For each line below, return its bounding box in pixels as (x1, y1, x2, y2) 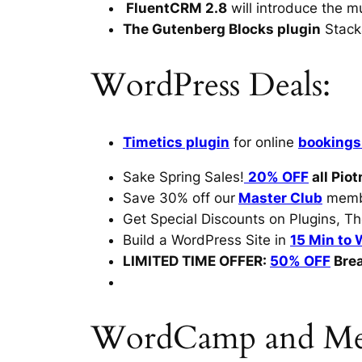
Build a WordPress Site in (123, 231, 290, 248)
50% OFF (270, 252, 330, 269)
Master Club (238, 189, 322, 206)
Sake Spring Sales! (123, 168, 244, 185)
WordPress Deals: (90, 62, 330, 107)
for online (229, 134, 298, 151)
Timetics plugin (123, 134, 229, 151)
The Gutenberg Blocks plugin (123, 20, 321, 37)
